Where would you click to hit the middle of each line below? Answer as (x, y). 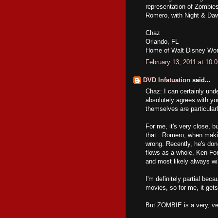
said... (200, 80)
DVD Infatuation (167, 80)
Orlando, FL (162, 41)
